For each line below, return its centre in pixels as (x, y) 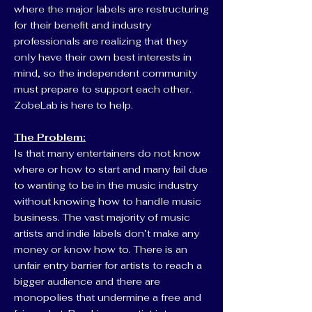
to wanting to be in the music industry (106, 185)
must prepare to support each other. (103, 89)
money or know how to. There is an (101, 249)
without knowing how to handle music (108, 201)
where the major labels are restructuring (111, 9)
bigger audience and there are (87, 281)
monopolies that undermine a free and (108, 297)
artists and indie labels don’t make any (107, 233)
